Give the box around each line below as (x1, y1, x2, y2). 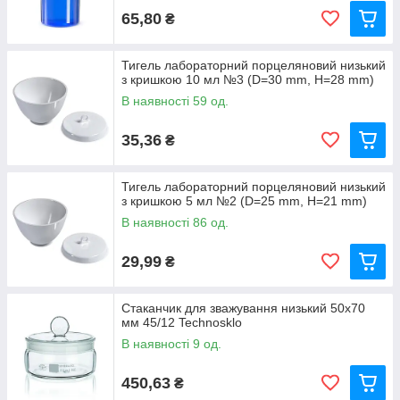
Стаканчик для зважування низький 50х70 (121, 301, 365, 315)
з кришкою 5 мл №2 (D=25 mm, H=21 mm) (121, 194, 367, 208)
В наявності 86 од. (121, 215, 229, 229)
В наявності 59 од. (121, 94, 229, 108)
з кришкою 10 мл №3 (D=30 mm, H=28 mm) (121, 72, 374, 87)
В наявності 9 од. (121, 337, 221, 351)
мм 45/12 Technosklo (121, 315, 242, 329)
